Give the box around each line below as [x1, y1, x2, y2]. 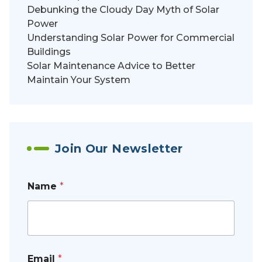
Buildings [27, 46, 71, 58]
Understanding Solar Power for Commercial [27, 32, 235, 44]
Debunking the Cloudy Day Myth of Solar [27, 4, 219, 16]
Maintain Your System [27, 74, 130, 86]
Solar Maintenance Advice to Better [27, 60, 195, 72]
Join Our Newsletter [55, 142, 183, 156]
